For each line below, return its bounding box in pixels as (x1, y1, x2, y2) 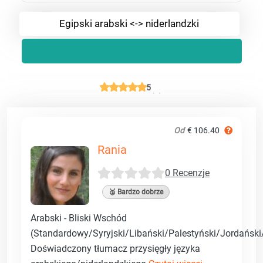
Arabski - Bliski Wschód (31, 212, 127, 224)
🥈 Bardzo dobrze (109, 187, 163, 196)
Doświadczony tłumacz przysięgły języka (31, 242, 200, 254)
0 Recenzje (165, 167, 210, 179)
